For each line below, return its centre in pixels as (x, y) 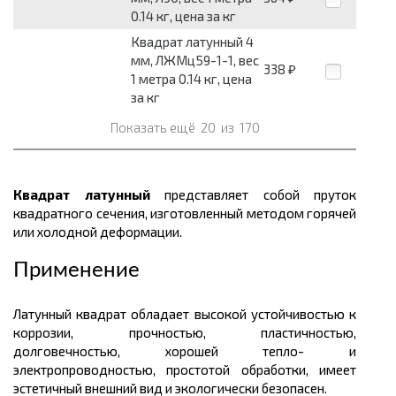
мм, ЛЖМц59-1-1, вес (195, 61)
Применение (76, 271)
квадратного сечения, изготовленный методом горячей (185, 213)
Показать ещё (154, 128)
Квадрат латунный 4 (192, 42)
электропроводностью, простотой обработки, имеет (185, 370)
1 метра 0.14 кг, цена (191, 79)
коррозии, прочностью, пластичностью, (185, 333)
